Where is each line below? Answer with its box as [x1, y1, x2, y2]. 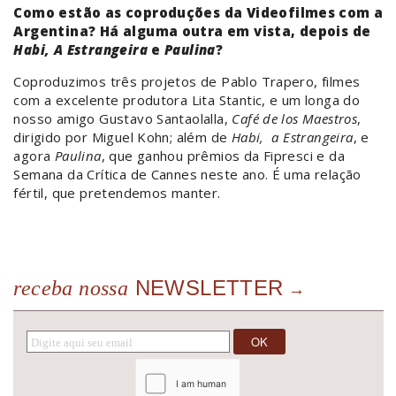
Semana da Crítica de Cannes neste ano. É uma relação [13, 165, 362, 184]
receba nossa [13, 277, 129, 301]
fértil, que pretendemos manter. [13, 184, 221, 202]
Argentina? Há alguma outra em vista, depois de [13, 22, 371, 41]
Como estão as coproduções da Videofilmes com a [13, 4, 384, 22]
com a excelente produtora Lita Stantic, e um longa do [13, 91, 361, 110]
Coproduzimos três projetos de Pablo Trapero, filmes [13, 72, 361, 91]
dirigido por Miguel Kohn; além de [13, 128, 232, 147]
